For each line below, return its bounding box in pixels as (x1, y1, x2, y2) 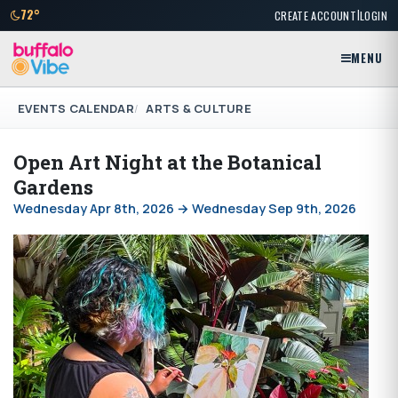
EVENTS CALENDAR (18, 99, 134, 116)
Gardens (13, 174, 93, 201)
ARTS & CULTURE (146, 99, 251, 116)
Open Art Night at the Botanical (13, 149, 322, 176)
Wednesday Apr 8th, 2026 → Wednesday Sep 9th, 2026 (13, 200, 356, 218)
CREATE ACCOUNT (274, 6, 357, 24)
